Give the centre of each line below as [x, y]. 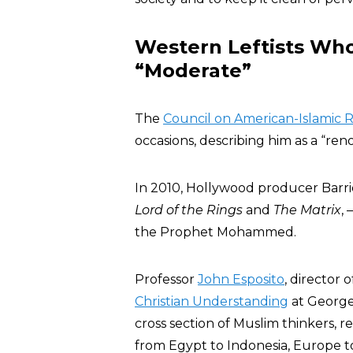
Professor [166, 279]
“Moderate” [193, 71]
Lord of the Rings [189, 210]
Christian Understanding [212, 301]
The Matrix [307, 210]
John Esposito [241, 279]
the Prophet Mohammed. [216, 232]
